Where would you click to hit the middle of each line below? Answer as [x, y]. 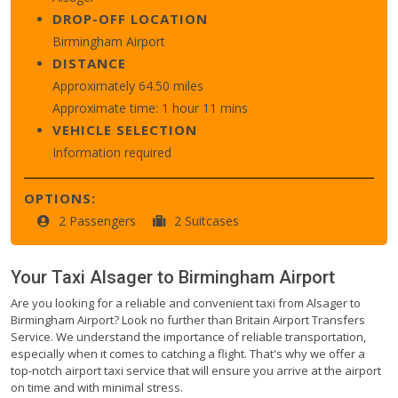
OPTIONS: [60, 198]
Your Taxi [50, 277]
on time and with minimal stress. [97, 387]
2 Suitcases [207, 220]
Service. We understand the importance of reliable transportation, [188, 336]
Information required [112, 152]
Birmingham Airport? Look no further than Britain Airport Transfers [188, 319]
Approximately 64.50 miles [128, 85]
